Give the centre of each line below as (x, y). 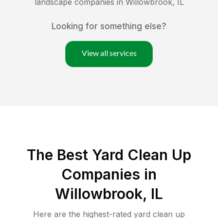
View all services (109, 53)
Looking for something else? (109, 27)
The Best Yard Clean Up (109, 155)
